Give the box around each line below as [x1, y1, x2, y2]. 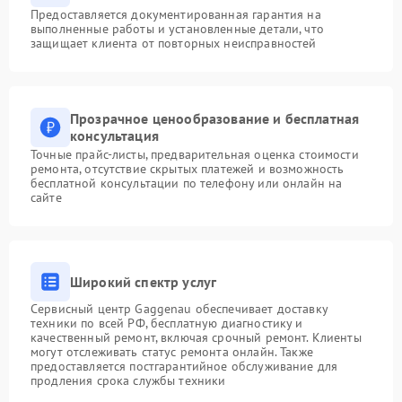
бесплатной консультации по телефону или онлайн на [31, 175, 343, 192]
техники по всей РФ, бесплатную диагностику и [31, 315, 303, 332]
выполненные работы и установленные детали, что [31, 21, 324, 38]
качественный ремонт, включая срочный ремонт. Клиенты [31, 329, 362, 346]
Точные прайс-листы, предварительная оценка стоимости [31, 146, 359, 163]
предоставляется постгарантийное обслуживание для [31, 358, 338, 375]
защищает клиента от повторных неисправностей [31, 35, 317, 52]
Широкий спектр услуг [70, 272, 217, 291]
